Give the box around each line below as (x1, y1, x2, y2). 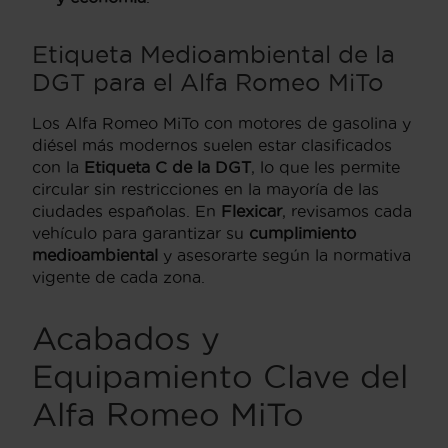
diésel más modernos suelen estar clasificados (32, 136, 392, 155)
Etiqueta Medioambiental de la (32, 41, 395, 68)
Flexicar (221, 202, 282, 221)
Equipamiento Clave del (32, 359, 408, 395)
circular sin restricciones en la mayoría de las (32, 180, 379, 199)
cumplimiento (249, 224, 356, 243)
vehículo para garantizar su (32, 224, 249, 243)
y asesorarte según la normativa (158, 246, 411, 265)
